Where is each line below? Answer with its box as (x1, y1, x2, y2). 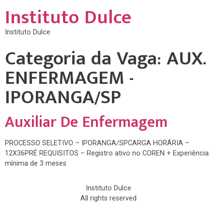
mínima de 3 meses (5, 159, 66, 168)
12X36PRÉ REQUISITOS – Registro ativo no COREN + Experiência (5, 149, 209, 157)
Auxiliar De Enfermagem (5, 109, 168, 135)
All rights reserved (80, 194, 137, 203)
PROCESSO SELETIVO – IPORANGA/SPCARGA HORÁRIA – (5, 139, 189, 147)
